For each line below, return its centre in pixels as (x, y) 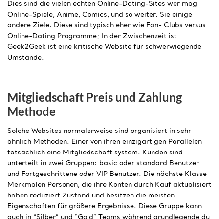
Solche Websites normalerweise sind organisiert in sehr (99, 131)
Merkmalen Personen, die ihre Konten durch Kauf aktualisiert (109, 185)
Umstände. (26, 57)
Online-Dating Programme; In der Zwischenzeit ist (92, 36)
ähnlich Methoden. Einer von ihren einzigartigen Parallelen (105, 142)
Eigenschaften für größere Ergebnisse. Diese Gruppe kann (105, 206)
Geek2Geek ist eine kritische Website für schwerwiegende (104, 47)
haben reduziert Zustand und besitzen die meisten (91, 195)
